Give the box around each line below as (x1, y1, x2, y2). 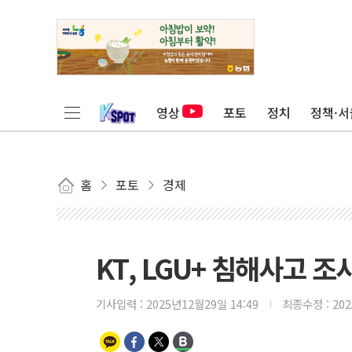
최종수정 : (282, 295, 332, 312)
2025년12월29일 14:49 (146, 295, 258, 312)
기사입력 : (96, 295, 146, 312)
